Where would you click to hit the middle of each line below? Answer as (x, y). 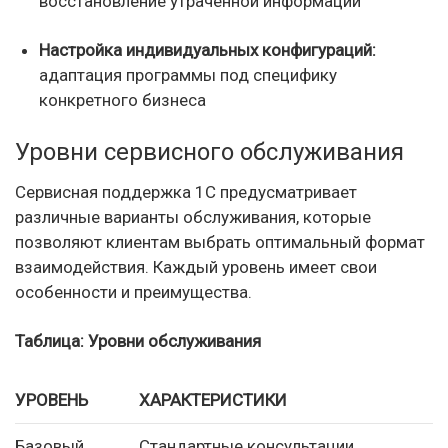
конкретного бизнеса (122, 100)
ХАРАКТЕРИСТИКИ (213, 400)
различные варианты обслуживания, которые (193, 217)
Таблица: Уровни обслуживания (138, 341)
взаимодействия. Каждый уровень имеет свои (196, 267)
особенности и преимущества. (133, 292)
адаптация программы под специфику (188, 75)
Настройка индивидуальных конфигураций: (207, 50)
